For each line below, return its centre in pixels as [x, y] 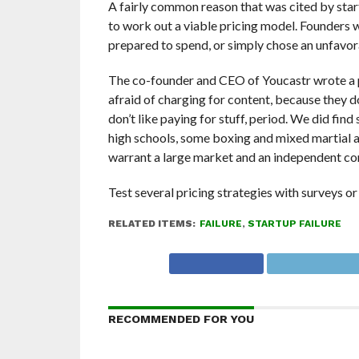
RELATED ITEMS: [151, 223]
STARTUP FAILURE [294, 223]
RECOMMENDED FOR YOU [181, 319]
